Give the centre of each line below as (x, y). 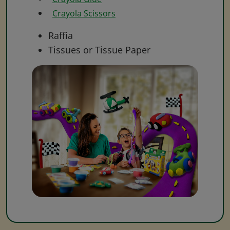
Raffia (61, 35)
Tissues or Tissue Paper (99, 50)
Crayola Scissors (84, 13)
